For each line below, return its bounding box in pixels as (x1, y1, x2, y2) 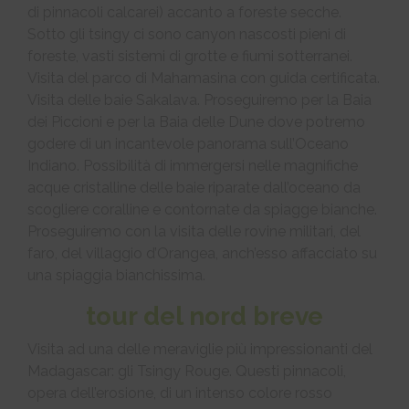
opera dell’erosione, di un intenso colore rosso (27, 383, 332, 402)
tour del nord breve (86, 300, 323, 331)
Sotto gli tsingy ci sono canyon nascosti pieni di (27, 25, 346, 43)
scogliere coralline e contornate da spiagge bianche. (27, 200, 377, 218)
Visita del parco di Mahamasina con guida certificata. (27, 68, 380, 87)
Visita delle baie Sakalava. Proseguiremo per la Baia (27, 90, 372, 109)
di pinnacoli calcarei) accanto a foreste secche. (27, 3, 341, 21)
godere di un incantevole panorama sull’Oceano (27, 134, 349, 152)
